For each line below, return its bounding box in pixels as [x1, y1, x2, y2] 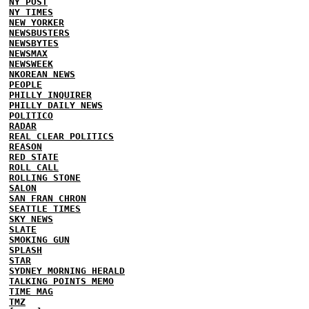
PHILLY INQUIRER [9, 90, 92, 100]
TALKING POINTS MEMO [9, 276, 114, 286]
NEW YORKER [9, 17, 64, 28]
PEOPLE [9, 79, 42, 90]
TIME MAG [9, 286, 53, 297]
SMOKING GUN [9, 235, 70, 245]
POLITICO [9, 110, 53, 121]
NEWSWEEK [9, 59, 53, 69]
